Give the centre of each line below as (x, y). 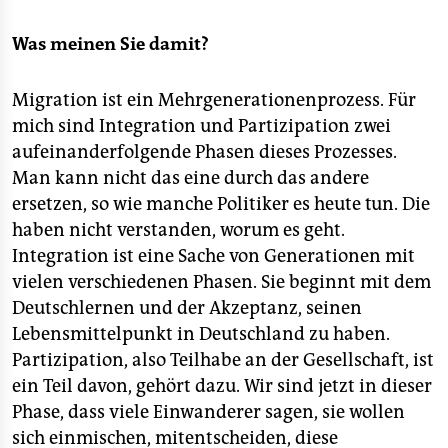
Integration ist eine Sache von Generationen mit (213, 256)
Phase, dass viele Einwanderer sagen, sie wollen (208, 412)
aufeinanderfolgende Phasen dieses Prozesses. (204, 152)
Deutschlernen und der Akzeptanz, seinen (187, 308)
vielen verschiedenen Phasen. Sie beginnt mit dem (221, 282)
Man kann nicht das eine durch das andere (190, 178)
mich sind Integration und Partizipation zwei (201, 126)
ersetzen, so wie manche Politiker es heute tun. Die (221, 204)
